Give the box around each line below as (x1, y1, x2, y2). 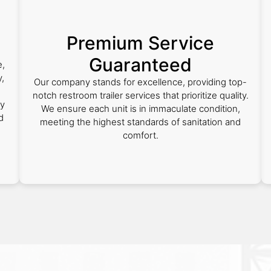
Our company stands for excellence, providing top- (34, 76, 247, 88)
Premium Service (67, 32, 214, 54)
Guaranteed (89, 54, 192, 76)
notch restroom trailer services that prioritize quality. (32, 90, 249, 101)
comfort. (122, 129, 158, 141)
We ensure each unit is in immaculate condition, (41, 103, 240, 114)
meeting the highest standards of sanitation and (40, 116, 241, 128)
